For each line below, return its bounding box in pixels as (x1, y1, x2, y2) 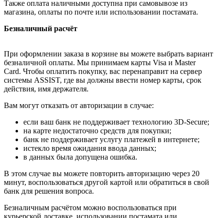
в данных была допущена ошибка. (23, 153, 137, 162)
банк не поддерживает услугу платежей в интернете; (23, 135, 200, 144)
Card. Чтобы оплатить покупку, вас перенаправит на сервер (4, 67, 202, 76)
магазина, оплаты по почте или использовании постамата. (4, 8, 198, 17)
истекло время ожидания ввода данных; (23, 144, 156, 153)
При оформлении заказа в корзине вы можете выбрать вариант (4, 50, 213, 58)
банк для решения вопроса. (4, 187, 94, 196)
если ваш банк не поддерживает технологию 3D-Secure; (23, 118, 209, 127)
